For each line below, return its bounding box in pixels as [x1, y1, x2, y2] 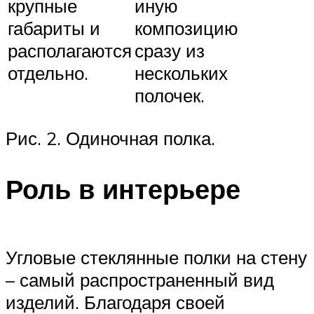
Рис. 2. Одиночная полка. [6, 127, 215, 150]
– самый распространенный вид [6, 268, 274, 292]
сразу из [135, 39, 205, 62]
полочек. [135, 84, 205, 107]
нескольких [135, 62, 228, 85]
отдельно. [8, 62, 88, 85]
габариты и [8, 17, 100, 40]
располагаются [8, 39, 132, 62]
